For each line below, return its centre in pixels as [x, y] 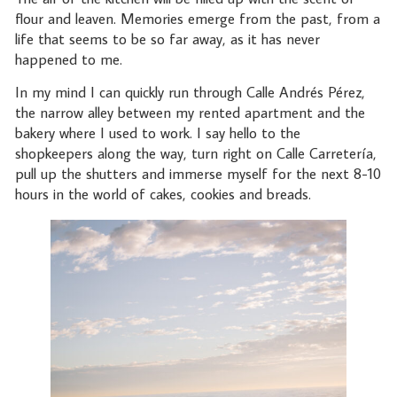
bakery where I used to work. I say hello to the [157, 133]
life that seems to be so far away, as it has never [167, 39]
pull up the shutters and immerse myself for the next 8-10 [198, 174]
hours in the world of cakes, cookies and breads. [165, 195]
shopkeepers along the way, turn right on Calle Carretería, [195, 154]
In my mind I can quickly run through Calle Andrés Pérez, [190, 93]
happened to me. [70, 59]
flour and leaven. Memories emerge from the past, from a [197, 18]
